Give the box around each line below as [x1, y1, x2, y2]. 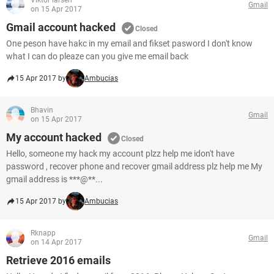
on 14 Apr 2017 [31, 238, 82, 246]
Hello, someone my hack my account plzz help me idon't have [6, 149, 234, 158]
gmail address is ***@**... [6, 174, 103, 184]
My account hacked [6, 131, 102, 144]
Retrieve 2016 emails [6, 254, 111, 267]
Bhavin [31, 106, 53, 114]
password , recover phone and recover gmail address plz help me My [6, 161, 262, 171]
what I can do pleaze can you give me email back [6, 51, 188, 61]
